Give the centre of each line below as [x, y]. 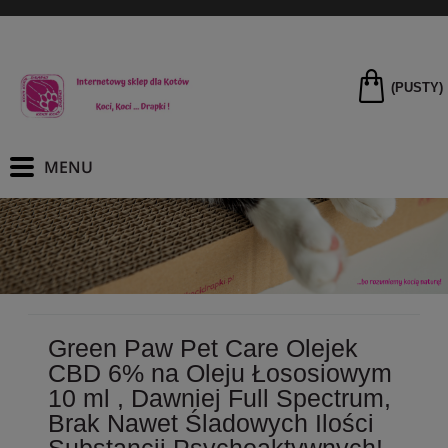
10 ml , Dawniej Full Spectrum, [219, 397]
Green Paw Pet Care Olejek [203, 347]
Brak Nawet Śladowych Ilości [211, 422]
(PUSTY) [417, 87]
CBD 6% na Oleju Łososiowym [220, 372]
